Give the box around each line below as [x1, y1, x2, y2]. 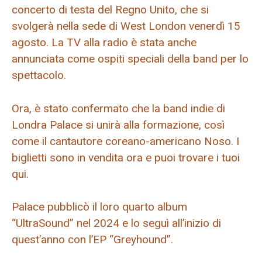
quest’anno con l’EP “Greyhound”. [12, 233, 173, 247]
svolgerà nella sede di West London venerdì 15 [12, 19, 240, 33]
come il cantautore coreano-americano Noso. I [12, 134, 239, 148]
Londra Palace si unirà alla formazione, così [12, 118, 225, 132]
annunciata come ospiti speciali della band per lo [12, 52, 249, 66]
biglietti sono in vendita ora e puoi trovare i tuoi [12, 150, 240, 164]
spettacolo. [12, 68, 66, 82]
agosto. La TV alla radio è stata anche [12, 36, 196, 50]
